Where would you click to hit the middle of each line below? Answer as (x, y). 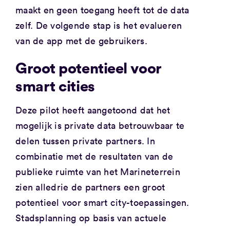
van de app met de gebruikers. (81, 41)
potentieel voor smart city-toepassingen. (102, 202)
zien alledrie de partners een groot (90, 187)
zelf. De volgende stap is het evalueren (99, 25)
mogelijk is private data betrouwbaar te (100, 125)
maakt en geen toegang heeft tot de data (102, 10)
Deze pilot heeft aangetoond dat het (93, 110)
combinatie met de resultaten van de (94, 156)
